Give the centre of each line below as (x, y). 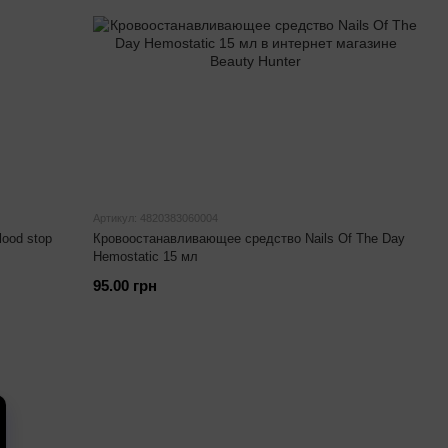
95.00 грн (125, 285)
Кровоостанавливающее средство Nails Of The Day (249, 238)
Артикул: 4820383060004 (156, 218)
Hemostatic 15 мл (146, 256)
